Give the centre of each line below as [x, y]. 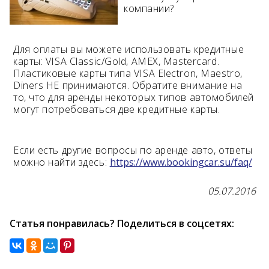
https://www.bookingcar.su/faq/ [181, 162]
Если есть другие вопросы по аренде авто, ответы [133, 150]
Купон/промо [59, 37]
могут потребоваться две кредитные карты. [117, 109]
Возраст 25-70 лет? [73, 22]
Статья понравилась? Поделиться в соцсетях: [122, 223]
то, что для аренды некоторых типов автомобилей [134, 97]
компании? [149, 8]
